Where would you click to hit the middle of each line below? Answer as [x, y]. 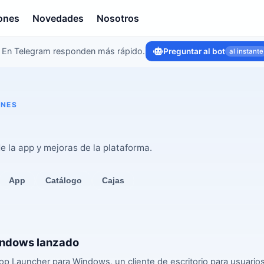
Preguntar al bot [194, 51]
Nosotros [118, 18]
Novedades [58, 18]
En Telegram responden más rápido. [73, 51]
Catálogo [64, 181]
